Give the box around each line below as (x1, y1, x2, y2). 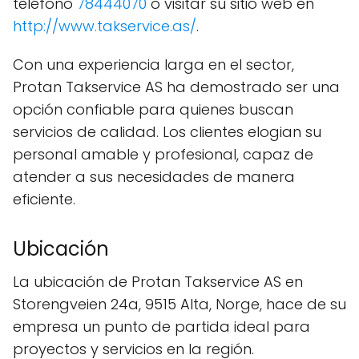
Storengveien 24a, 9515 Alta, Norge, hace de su (13, 293, 346, 314)
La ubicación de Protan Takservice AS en (13, 271, 303, 292)
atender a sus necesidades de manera (13, 166, 295, 187)
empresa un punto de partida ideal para (13, 316, 310, 337)
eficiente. (13, 188, 75, 209)
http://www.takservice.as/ (13, 15, 196, 36)
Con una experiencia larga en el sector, (13, 54, 294, 75)
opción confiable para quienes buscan (13, 99, 293, 119)
